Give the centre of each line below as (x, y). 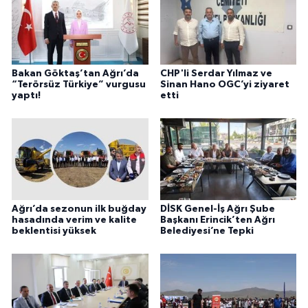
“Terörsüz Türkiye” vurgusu (79, 84)
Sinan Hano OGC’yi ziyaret (224, 84)
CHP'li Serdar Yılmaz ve (216, 73)
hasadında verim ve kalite (74, 220)
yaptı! (26, 95)
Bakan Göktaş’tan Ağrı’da (75, 73)
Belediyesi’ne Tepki (207, 231)
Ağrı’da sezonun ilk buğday (79, 209)
